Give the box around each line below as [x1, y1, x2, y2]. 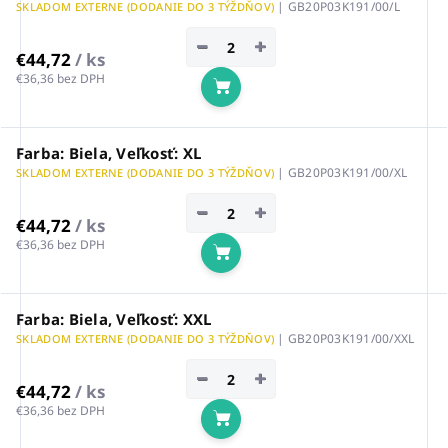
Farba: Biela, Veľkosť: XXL [16, 309, 212, 330]
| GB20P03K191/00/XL [277, 164, 408, 182]
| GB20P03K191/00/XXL [277, 330, 415, 348]
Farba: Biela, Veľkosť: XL [16, 143, 201, 164]
